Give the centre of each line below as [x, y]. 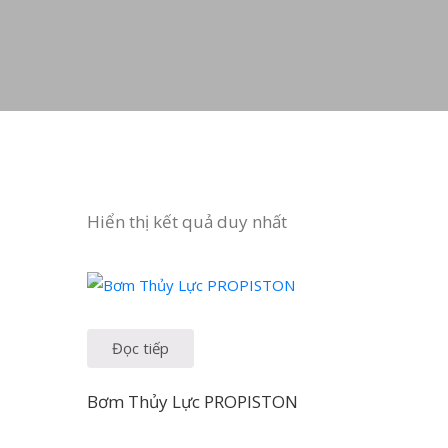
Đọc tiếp [140, 348]
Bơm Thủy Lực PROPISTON [192, 401]
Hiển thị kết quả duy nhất [187, 221]
